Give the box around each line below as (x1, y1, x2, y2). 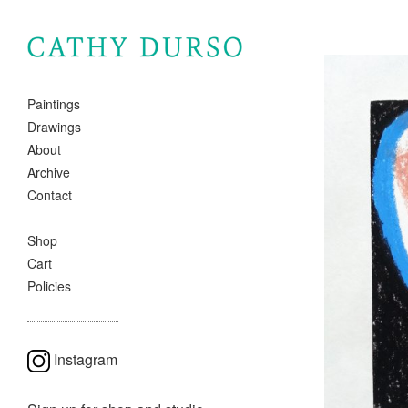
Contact (27, 186, 72, 205)
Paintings (27, 95, 80, 114)
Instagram (54, 349, 117, 371)
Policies (27, 277, 71, 296)
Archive (27, 163, 70, 182)
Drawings (27, 117, 81, 137)
